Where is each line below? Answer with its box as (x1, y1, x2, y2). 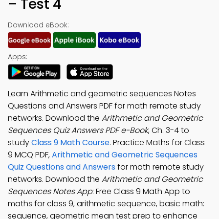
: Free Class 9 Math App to (92, 186, 190, 197)
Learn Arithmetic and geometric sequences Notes (8, 88, 196, 99)
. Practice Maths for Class (109, 137, 205, 148)
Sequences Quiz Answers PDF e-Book (8, 125, 148, 136)
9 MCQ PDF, (8, 149, 52, 160)
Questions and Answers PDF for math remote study (8, 100, 201, 111)
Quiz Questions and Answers (8, 161, 115, 173)
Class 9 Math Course (31, 137, 109, 148)
